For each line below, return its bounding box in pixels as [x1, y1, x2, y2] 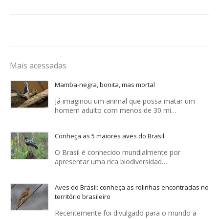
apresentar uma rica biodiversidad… [55, 157, 167, 167]
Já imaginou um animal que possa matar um [55, 96, 195, 106]
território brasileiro [55, 192, 110, 201]
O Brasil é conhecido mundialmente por [55, 148, 180, 157]
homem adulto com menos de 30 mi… [55, 106, 176, 115]
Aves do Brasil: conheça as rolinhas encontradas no [55, 183, 209, 192]
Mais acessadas [10, 60, 66, 71]
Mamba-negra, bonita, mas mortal [55, 80, 155, 89]
